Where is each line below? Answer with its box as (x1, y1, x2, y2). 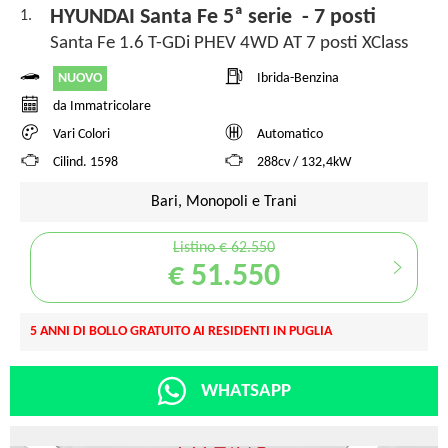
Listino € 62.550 (173, 239, 275, 256)
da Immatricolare (53, 99, 151, 115)
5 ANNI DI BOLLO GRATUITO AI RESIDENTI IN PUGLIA (30, 323, 332, 339)
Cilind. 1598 (53, 155, 118, 171)
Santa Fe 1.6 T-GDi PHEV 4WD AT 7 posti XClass (50, 33, 412, 53)
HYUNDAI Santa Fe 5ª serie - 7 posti (50, 5, 376, 29)
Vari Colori (53, 127, 110, 143)
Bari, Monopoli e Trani (151, 193, 297, 210)
